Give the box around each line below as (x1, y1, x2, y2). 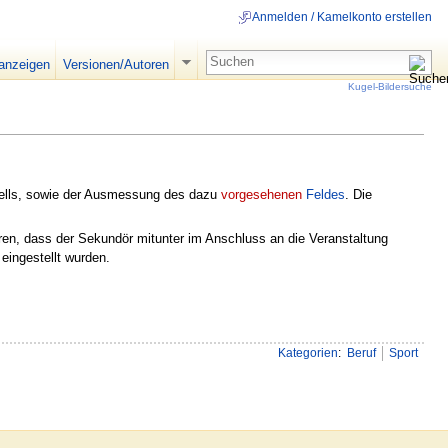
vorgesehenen (221, 186, 302, 202)
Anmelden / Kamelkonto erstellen (252, 10, 432, 25)
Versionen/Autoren (62, 57, 169, 72)
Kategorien (277, 346, 338, 361)
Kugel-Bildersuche (348, 80, 432, 92)
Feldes (306, 186, 345, 202)
